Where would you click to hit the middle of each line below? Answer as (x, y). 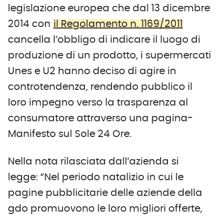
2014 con (30, 24)
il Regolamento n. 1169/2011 (118, 24)
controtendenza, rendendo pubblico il (100, 87)
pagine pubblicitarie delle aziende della (105, 193)
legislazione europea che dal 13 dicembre (109, 8)
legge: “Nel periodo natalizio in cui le (96, 177)
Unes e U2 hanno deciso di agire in (92, 71)
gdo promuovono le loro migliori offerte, (105, 208)
